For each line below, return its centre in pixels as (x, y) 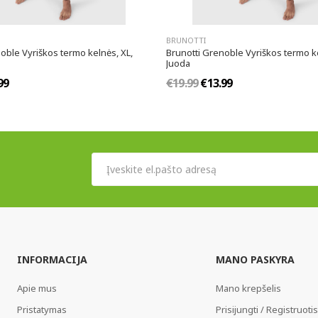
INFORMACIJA (52, 260)
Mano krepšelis (248, 289)
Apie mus (37, 289)
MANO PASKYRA (255, 260)
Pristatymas (42, 310)
